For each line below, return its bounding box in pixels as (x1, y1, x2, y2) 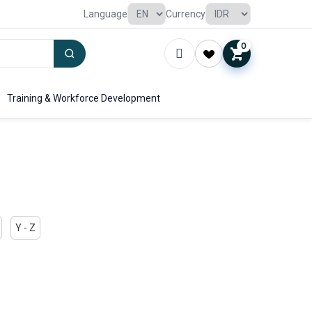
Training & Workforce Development (7, 93, 160, 104)
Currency (166, 8, 205, 19)
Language (84, 8, 127, 19)
